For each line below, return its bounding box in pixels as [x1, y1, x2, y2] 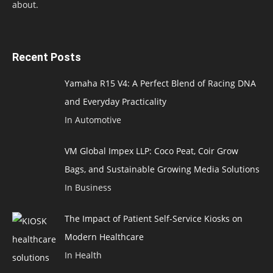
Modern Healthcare [64, 230, 144, 243]
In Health [64, 249, 102, 261]
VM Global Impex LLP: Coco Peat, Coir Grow [64, 144, 238, 157]
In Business [64, 181, 112, 193]
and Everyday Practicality [64, 95, 166, 107]
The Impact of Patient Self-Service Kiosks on [64, 212, 243, 224]
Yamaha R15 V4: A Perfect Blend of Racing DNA [64, 77, 256, 89]
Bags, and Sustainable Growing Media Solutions [64, 163, 260, 175]
